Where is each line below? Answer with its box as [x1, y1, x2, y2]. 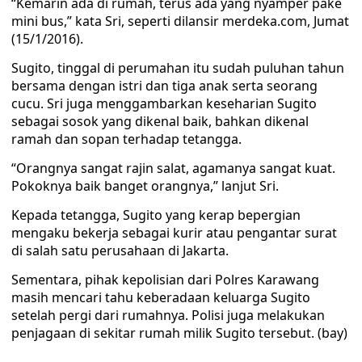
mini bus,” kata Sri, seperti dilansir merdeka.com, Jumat [11, 12, 349, 30]
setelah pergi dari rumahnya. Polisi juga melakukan [11, 306, 325, 324]
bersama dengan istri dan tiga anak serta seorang [11, 77, 318, 95]
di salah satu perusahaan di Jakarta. [11, 242, 229, 259]
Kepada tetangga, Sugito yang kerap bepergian [11, 206, 301, 224]
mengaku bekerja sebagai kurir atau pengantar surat [11, 224, 337, 242]
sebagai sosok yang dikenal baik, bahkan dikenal [11, 112, 309, 130]
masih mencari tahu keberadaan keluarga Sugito [11, 288, 310, 306]
